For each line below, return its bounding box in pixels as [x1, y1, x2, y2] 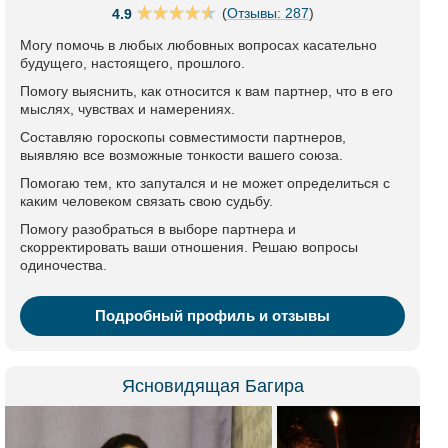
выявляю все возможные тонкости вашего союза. [20, 147, 343, 163]
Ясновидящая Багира [121, 376, 304, 396]
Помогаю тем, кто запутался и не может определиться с [20, 175, 390, 191]
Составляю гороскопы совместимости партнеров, [20, 129, 346, 145]
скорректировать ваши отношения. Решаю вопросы [20, 239, 358, 255]
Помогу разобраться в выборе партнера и [20, 221, 296, 237]
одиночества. [20, 257, 107, 273]
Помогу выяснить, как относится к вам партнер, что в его [20, 83, 393, 99]
